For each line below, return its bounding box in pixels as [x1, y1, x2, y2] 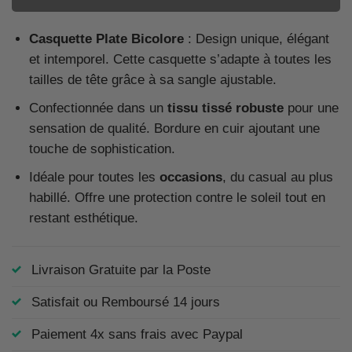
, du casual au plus [222, 169, 333, 185]
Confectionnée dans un [28, 100, 167, 115]
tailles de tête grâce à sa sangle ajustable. [28, 71, 277, 87]
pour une [283, 100, 339, 115]
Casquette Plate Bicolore [28, 31, 184, 46]
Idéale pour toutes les [28, 169, 159, 185]
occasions [159, 169, 222, 185]
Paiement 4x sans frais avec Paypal [31, 326, 243, 342]
